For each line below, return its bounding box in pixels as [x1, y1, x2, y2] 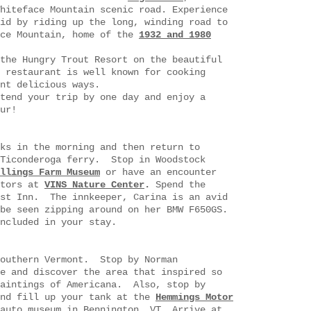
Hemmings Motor [155, 292, 233, 303]
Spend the [150, 179, 205, 190]
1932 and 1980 [139, 29, 211, 40]
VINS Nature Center [44, 179, 144, 190]
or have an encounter [100, 167, 217, 178]
